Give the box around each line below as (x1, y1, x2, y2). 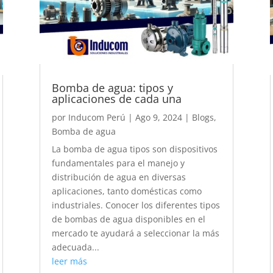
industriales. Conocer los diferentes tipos (51, 199, 220, 211)
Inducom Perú (68, 111, 126, 123)
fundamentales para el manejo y (51, 157, 185, 169)
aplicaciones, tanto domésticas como (51, 185, 202, 197)
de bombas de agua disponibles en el (51, 213, 205, 225)
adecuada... (51, 241, 99, 253)
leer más (51, 255, 87, 267)
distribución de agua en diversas (51, 171, 186, 183)
